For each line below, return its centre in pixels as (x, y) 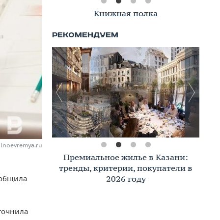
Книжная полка (126, 13)
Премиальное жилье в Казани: (126, 157)
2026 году (126, 179)
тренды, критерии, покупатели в (126, 168)
